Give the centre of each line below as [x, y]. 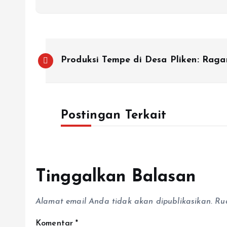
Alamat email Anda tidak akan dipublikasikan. [124, 202]
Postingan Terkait [114, 116]
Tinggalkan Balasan [116, 177]
